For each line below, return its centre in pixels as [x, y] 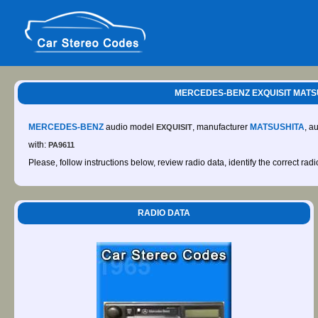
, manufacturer [221, 127]
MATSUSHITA [277, 127]
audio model [130, 127]
